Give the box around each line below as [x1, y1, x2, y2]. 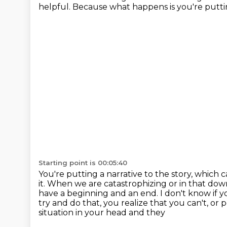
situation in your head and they [39, 208, 165, 217]
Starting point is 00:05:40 [39, 159, 127, 167]
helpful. [39, 2, 72, 12]
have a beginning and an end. [39, 188, 160, 198]
